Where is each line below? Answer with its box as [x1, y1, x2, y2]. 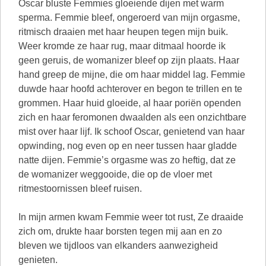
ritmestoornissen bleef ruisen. [18, 183, 142, 194]
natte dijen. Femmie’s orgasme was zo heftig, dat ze [18, 155, 236, 165]
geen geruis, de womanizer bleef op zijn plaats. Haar [18, 55, 239, 65]
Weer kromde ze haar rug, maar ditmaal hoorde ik [18, 41, 226, 51]
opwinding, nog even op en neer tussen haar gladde [18, 141, 237, 151]
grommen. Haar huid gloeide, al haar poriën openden [18, 98, 241, 108]
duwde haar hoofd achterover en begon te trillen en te [18, 84, 242, 94]
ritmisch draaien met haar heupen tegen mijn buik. [18, 27, 228, 37]
